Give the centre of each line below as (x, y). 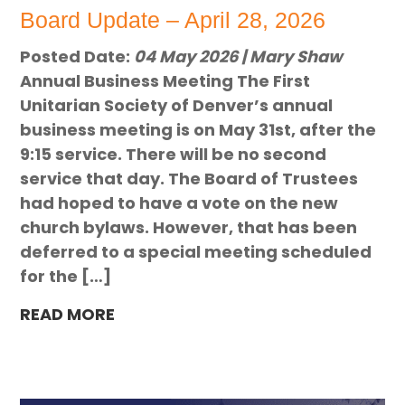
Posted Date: (77, 57)
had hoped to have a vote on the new (179, 203)
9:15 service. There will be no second (174, 155)
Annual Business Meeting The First (165, 81)
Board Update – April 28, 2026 (173, 20)
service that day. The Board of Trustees (189, 179)
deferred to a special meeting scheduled (196, 252)
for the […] (66, 277)
